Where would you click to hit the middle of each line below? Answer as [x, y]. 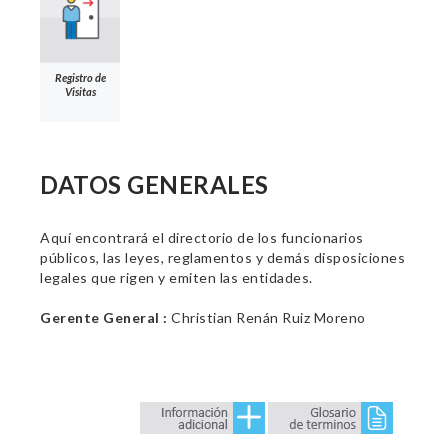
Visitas [80, 91]
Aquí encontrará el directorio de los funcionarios [202, 237]
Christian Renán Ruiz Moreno [266, 317]
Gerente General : [104, 317]
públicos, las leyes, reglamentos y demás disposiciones [222, 257]
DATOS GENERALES [154, 184]
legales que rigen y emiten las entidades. [176, 277]
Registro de [80, 77]
